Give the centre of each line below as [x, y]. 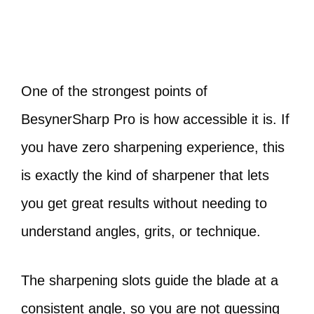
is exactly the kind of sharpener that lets [145, 175]
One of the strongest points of [114, 91]
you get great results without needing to [144, 203]
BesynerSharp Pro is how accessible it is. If [155, 119]
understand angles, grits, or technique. [141, 231]
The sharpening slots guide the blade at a [150, 280]
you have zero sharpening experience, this [153, 147]
